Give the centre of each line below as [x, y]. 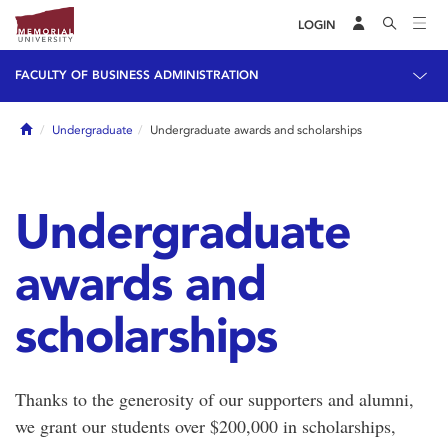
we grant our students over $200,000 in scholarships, [205, 426]
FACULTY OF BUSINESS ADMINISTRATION [137, 75]
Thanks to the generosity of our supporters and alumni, [214, 399]
